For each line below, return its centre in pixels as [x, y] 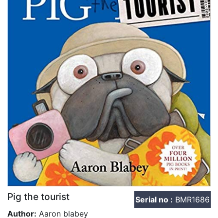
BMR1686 [191, 200]
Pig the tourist [38, 197]
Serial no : [154, 200]
